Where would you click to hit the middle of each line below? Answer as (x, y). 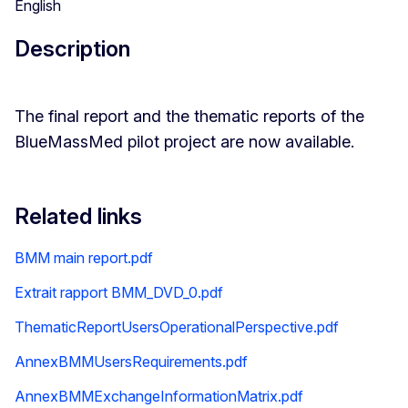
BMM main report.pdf (84, 257)
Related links (78, 216)
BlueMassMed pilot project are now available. (184, 141)
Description (72, 48)
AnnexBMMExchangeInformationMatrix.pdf (159, 396)
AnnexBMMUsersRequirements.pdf (131, 361)
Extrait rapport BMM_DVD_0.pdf (119, 292)
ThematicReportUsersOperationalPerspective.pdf (177, 326)
